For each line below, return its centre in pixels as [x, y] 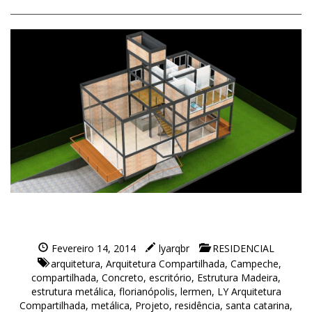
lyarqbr [174, 249]
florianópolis [147, 292]
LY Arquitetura [249, 292]
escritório [170, 278]
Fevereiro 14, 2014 [93, 249]
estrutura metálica [72, 292]
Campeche [255, 264]
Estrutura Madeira [237, 278]
